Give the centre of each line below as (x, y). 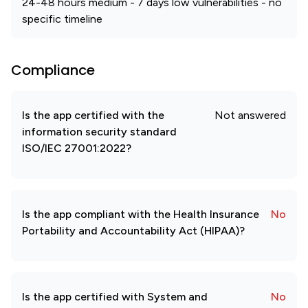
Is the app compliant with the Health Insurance (141, 214)
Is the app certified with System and (115, 297)
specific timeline (62, 19)
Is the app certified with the (93, 115)
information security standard (99, 132)
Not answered (250, 115)
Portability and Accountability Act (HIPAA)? (133, 231)
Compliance (53, 70)
